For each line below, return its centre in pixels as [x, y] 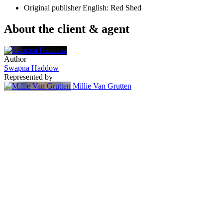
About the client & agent [67, 29]
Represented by [28, 77]
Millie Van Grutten [102, 86]
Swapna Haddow [31, 68]
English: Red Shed [112, 8]
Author [15, 59]
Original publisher [52, 8]
